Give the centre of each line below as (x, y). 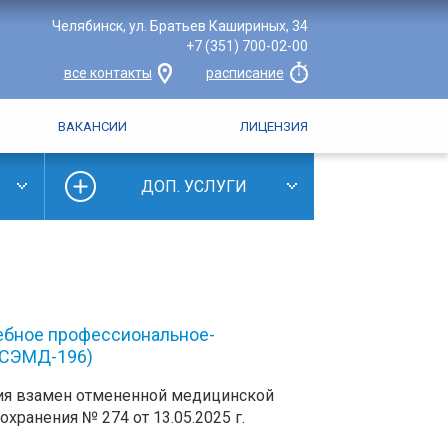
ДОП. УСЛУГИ (193, 186)
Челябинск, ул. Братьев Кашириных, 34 (179, 26)
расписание (244, 73)
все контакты (107, 73)
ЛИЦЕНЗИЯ (273, 126)
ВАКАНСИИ (93, 126)
